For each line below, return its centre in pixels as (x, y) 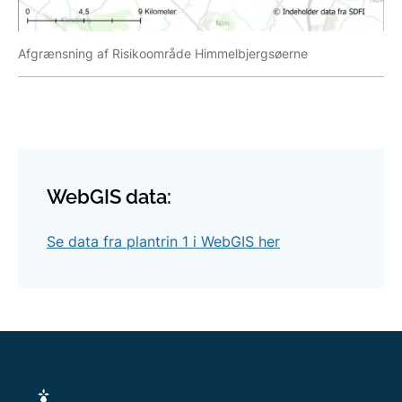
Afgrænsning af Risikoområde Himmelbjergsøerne (163, 53)
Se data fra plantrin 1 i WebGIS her (163, 241)
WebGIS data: (109, 196)
